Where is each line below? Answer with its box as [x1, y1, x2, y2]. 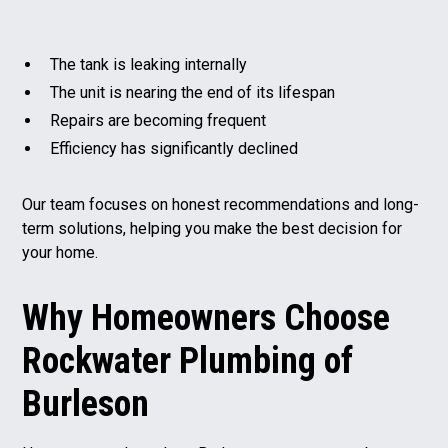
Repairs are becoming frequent [50, 110, 267, 130]
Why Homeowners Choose [22, 296, 391, 339]
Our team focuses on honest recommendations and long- [22, 194, 420, 214]
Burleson [22, 382, 150, 425]
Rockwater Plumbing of [22, 339, 354, 382]
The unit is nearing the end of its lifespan [50, 82, 336, 102]
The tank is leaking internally [50, 54, 248, 74]
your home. [22, 242, 99, 262]
